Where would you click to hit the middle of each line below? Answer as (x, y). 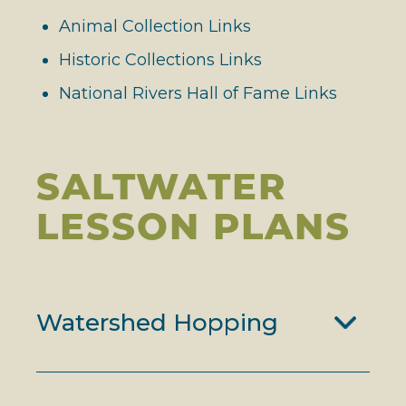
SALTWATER (162, 186)
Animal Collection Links (155, 26)
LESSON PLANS (193, 226)
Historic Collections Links (160, 60)
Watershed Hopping (157, 323)
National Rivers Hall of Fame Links (198, 93)
